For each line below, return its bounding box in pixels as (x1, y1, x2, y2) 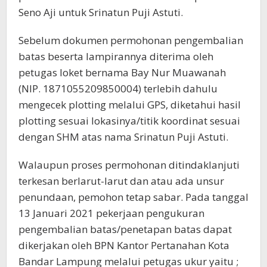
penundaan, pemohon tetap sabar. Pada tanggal (18, 190, 249, 204)
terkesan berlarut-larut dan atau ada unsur (18, 174, 224, 188)
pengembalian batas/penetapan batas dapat (18, 222, 232, 236)
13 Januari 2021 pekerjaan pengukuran (18, 206, 204, 220)
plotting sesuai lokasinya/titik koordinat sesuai (18, 114, 240, 128)
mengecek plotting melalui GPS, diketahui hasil (18, 98, 241, 111)
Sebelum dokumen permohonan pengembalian (18, 33, 243, 47)
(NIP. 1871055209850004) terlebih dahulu (18, 82, 218, 95)
